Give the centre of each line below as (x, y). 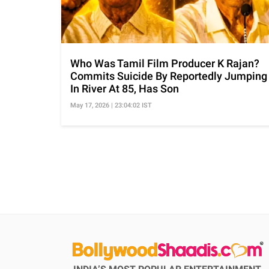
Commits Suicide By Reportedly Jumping (169, 76)
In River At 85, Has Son (125, 89)
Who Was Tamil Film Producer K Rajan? (165, 64)
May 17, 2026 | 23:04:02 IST (111, 106)
